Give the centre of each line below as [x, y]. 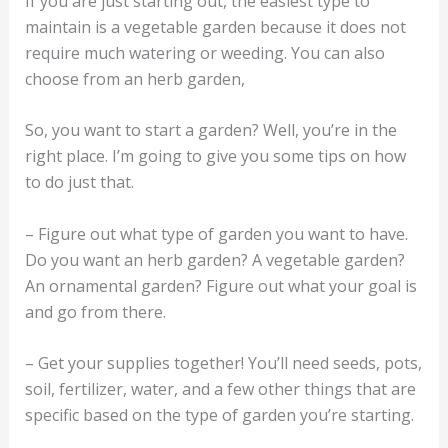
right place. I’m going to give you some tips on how [215, 156]
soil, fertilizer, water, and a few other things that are [220, 389]
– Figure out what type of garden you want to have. [216, 233]
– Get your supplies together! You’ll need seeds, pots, [223, 363]
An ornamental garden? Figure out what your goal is [220, 285]
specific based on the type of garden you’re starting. [219, 415]
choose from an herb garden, [134, 78]
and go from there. [95, 311]
